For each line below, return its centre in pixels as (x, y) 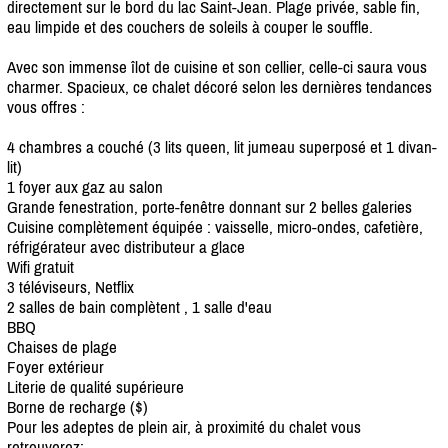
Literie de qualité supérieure (95, 386)
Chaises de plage (62, 346)
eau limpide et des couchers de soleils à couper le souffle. (190, 26)
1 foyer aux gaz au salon (85, 186)
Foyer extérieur (55, 366)
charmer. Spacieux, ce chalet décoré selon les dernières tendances (219, 86)
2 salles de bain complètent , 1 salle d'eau (139, 306)
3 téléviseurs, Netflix (70, 286)
